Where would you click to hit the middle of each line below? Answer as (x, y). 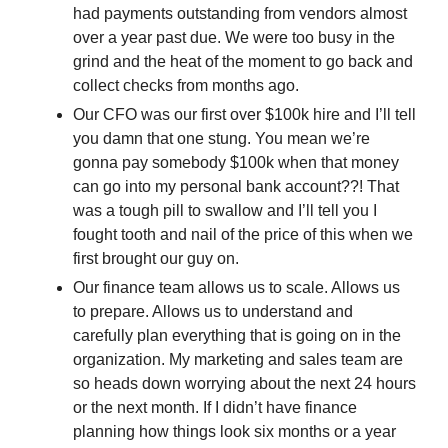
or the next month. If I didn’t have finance (215, 408)
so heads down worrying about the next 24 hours (244, 384)
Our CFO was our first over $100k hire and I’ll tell (244, 115)
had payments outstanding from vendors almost (240, 14)
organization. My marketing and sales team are (238, 360)
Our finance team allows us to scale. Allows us (236, 288)
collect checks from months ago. (188, 86)
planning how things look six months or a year (234, 432)
